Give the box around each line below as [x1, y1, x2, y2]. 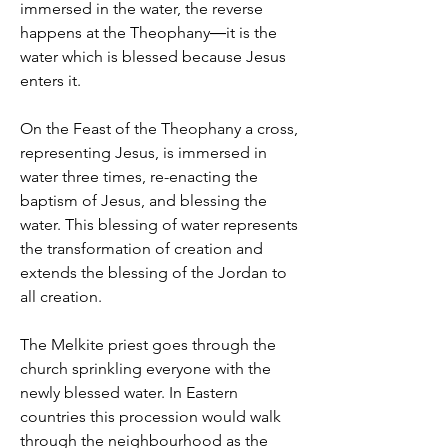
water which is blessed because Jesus [20, 47, 286, 66]
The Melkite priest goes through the [20, 335, 276, 354]
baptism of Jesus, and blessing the [20, 191, 267, 210]
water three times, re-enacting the [20, 167, 258, 186]
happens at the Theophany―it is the [20, 23, 277, 42]
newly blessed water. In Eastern [20, 383, 238, 402]
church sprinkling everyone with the [20, 359, 271, 378]
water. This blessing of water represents [20, 215, 298, 234]
